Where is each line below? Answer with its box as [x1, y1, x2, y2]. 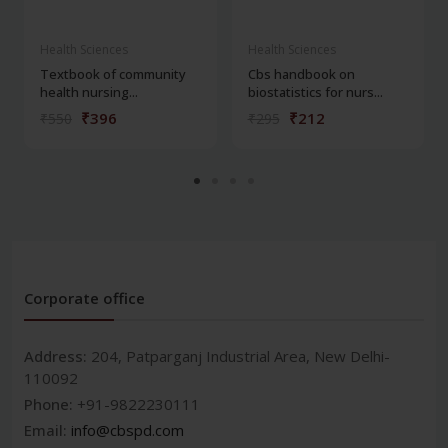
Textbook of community [40, 65, 186, 84]
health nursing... [40, 83, 138, 102]
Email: [24, 420, 71, 441]
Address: [24, 346, 91, 367]
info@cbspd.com [71, 420, 184, 441]
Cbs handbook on [247, 65, 355, 84]
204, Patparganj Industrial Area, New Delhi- [91, 346, 390, 367]
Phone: [24, 394, 77, 415]
